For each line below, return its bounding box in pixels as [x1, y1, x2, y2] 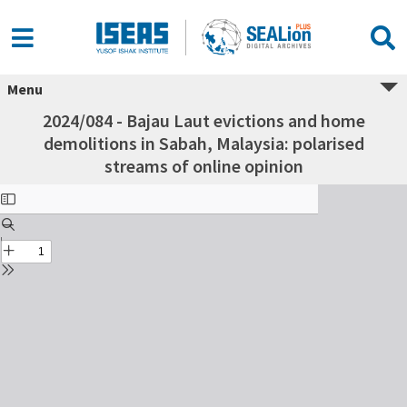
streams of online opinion [104, 154, 303, 177]
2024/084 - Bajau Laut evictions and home [42, 109, 365, 132]
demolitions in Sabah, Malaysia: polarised [43, 132, 364, 154]
